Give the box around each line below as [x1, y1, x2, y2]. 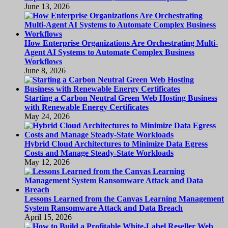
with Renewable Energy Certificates [24, 103, 149, 112]
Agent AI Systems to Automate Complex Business [24, 48, 194, 57]
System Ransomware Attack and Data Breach [24, 204, 183, 213]
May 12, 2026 [24, 158, 70, 167]
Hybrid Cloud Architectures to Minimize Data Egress [24, 139, 208, 149]
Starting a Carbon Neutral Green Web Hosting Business [24, 94, 217, 103]
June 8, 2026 [24, 66, 66, 75]
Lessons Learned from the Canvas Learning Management [24, 194, 224, 204]
